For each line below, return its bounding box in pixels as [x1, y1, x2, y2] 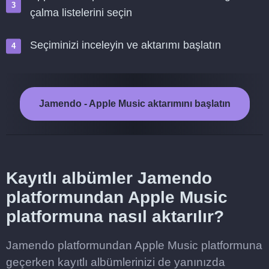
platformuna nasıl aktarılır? [6, 207, 224, 226]
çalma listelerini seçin [30, 7, 132, 19]
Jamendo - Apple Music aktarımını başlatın [38, 98, 231, 109]
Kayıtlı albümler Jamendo [6, 169, 212, 187]
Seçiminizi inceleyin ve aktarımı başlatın [30, 39, 221, 51]
